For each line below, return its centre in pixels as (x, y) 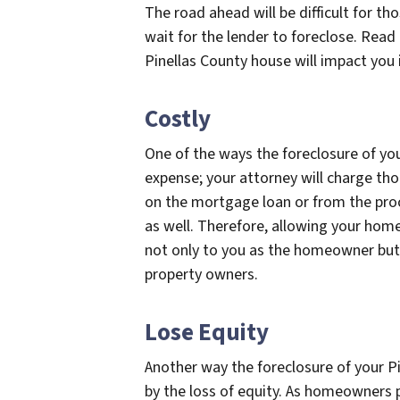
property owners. (203, 275)
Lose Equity (207, 333)
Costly (178, 120)
